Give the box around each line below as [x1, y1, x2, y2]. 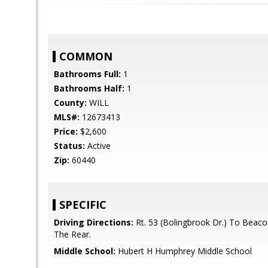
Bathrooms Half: [54, 83, 124, 94]
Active [85, 140, 111, 151]
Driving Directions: [54, 217, 133, 228]
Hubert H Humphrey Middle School [115, 245, 252, 257]
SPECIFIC [59, 197, 106, 212]
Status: [54, 140, 85, 151]
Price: [54, 126, 78, 137]
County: [54, 97, 87, 108]
